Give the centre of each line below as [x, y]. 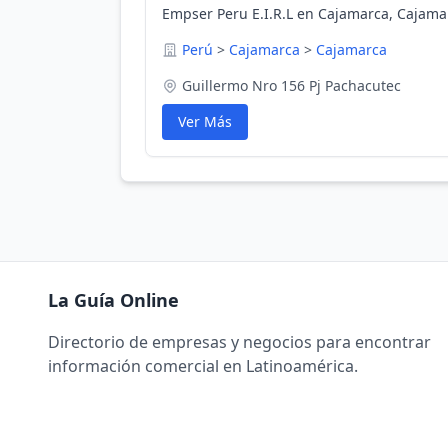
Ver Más [205, 121]
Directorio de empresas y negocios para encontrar [239, 342]
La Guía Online [113, 300]
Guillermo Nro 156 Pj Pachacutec [291, 85]
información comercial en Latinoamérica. [203, 366]
